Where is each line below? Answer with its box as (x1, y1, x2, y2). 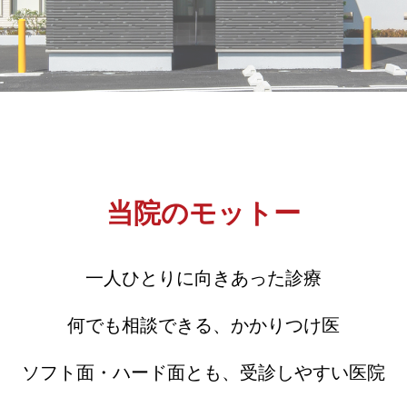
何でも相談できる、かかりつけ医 (67, 315, 340, 335)
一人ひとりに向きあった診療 (85, 268, 322, 288)
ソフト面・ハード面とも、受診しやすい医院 (22, 362, 385, 382)
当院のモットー (106, 198, 301, 228)
